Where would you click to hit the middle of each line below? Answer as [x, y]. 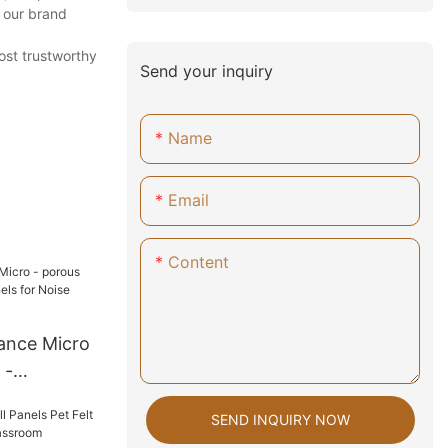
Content [199, 262]
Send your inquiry [207, 70]
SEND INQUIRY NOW [280, 420]
